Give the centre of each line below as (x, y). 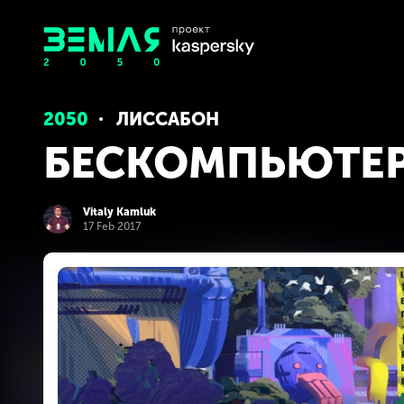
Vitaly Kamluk (119, 211)
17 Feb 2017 (112, 226)
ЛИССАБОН (168, 119)
